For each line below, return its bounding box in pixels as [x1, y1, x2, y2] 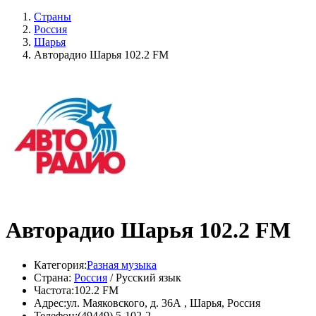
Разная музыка [87, 258, 157, 271]
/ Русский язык [107, 271, 181, 284]
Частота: [34, 284, 74, 296]
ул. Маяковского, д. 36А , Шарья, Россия [66, 296, 260, 309]
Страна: [34, 271, 71, 284]
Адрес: [34, 296, 66, 309]
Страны [34, 10, 71, 23]
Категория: [34, 258, 87, 271]
